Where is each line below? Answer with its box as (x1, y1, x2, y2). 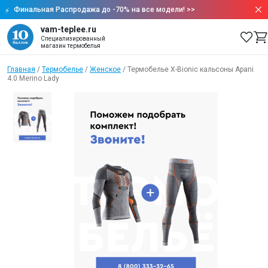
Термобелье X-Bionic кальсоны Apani (127, 65, 254, 74)
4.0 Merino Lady (7, 74, 59, 83)
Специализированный (41, 35, 105, 42)
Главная (7, 65, 35, 74)
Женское (90, 65, 121, 74)
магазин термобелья (41, 42, 100, 49)
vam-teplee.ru (41, 25, 96, 34)
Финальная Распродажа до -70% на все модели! (14, 5, 185, 14)
